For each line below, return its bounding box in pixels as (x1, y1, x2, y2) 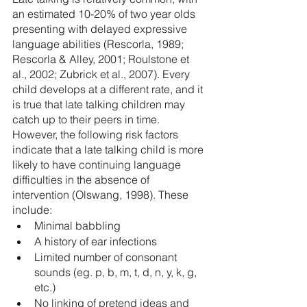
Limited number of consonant (34, 250, 180, 264)
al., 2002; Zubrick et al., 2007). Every (12, 67, 193, 81)
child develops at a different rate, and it (12, 82, 206, 96)
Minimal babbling (34, 219, 123, 232)
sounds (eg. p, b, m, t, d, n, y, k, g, (34, 265, 199, 279)
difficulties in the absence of (12, 173, 152, 186)
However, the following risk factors (12, 127, 181, 141)
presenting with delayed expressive (12, 22, 190, 36)
